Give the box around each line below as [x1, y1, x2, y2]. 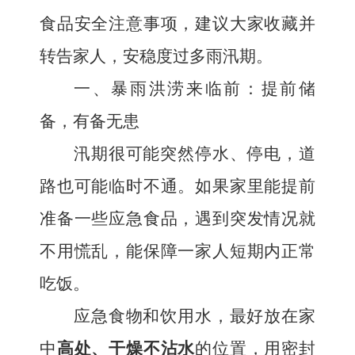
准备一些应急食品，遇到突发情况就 [40, 209, 315, 228]
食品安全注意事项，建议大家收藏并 [40, 14, 315, 33]
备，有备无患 [40, 112, 139, 131]
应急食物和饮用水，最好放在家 [74, 307, 315, 326]
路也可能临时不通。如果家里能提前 [40, 177, 315, 196]
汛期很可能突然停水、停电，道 [74, 144, 315, 163]
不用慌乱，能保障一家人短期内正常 [40, 242, 315, 261]
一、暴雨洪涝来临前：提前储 [74, 79, 315, 98]
